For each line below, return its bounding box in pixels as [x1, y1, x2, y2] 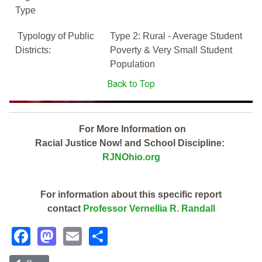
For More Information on [76, 124, 186, 135]
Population [110, 59, 155, 70]
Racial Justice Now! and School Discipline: [35, 138, 227, 149]
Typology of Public [15, 31, 94, 42]
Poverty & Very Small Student [110, 45, 232, 56]
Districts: [15, 45, 51, 56]
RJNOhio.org [102, 152, 160, 163]
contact [47, 204, 83, 214]
